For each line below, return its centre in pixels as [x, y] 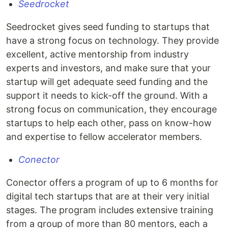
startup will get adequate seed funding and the [107, 82]
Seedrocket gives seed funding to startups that [108, 27]
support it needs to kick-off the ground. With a [107, 95]
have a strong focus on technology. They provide [112, 40]
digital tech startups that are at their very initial [108, 196]
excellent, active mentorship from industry [97, 54]
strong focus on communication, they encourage [111, 109]
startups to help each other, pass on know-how [109, 123]
